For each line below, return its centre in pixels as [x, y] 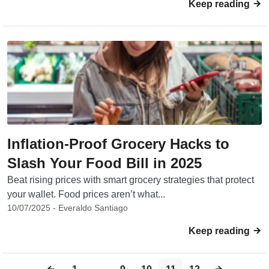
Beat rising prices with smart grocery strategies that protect [131, 180]
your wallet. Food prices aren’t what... [86, 194]
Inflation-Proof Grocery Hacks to [118, 144]
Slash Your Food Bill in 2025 [104, 163]
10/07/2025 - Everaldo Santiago [68, 208]
